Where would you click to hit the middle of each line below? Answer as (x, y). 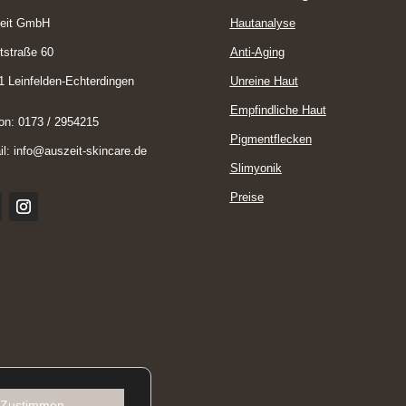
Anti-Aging (257, 52)
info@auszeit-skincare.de (80, 150)
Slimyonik (256, 168)
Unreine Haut (264, 81)
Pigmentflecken (271, 139)
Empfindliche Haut (278, 110)
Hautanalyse (262, 23)
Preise (246, 197)
